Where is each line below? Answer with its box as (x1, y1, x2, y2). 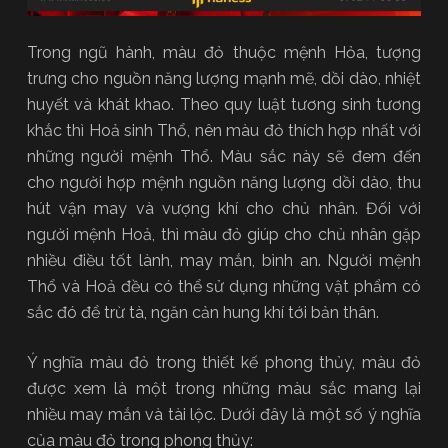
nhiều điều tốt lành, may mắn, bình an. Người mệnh (26, 250, 422, 270)
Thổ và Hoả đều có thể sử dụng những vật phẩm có (26, 276, 422, 296)
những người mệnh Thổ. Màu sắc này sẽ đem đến (26, 146, 422, 166)
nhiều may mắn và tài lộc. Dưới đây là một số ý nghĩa (26, 404, 422, 424)
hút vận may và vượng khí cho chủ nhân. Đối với (26, 198, 422, 218)
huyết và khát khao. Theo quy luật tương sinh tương (26, 94, 422, 114)
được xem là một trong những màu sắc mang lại (26, 378, 422, 398)
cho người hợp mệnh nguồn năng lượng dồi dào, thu (26, 172, 422, 192)
